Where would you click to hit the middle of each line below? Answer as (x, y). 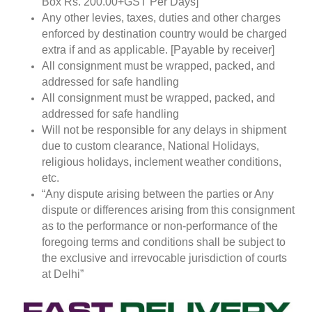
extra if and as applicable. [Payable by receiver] (158, 49)
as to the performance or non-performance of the (160, 226)
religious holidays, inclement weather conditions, (162, 162)
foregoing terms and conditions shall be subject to (164, 242)
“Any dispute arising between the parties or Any (158, 194)
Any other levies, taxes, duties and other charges (161, 17)
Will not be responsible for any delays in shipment (164, 130)
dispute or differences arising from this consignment (168, 210)
